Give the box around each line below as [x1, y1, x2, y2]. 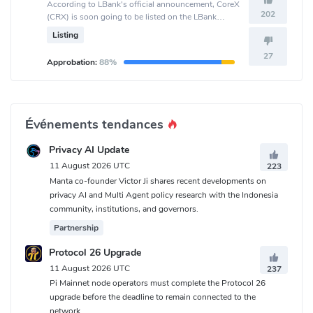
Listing [52, 29, 78, 41]
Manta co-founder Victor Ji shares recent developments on [50, 175, 266, 187]
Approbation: [47, 57, 99, 68]
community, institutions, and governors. [50, 203, 198, 214]
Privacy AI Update [49, 143, 129, 157]
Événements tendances [25, 116, 167, 133]
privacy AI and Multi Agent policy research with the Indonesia [50, 189, 278, 201]
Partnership [54, 221, 99, 233]
